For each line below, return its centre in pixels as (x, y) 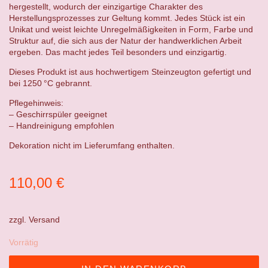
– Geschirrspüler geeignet (58, 114)
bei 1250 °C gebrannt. (51, 83)
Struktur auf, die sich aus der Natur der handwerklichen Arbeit (125, 40)
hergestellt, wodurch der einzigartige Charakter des (106, 6)
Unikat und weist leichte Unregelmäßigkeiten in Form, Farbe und (131, 29)
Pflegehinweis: (36, 103)
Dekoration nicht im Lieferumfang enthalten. (92, 145)
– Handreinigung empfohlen (62, 125)
